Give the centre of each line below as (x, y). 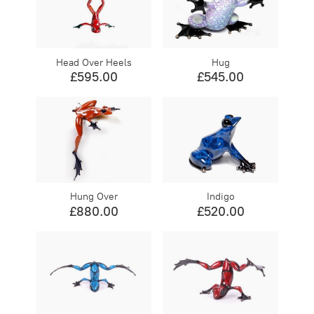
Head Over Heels (94, 62)
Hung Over (94, 197)
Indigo (220, 197)
